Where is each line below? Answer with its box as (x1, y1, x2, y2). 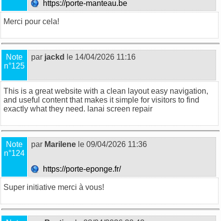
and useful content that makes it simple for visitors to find (3, 95, 199, 104)
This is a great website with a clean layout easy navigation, (3, 86, 208, 95)
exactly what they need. (3, 104, 87, 113)
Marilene (44, 140, 76, 148)
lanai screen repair (87, 104, 152, 113)
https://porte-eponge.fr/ (39, 164, 123, 173)
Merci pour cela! (3, 17, 59, 26)
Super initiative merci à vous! (3, 183, 104, 191)
